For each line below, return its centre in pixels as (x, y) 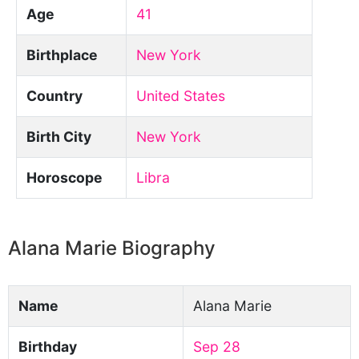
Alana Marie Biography (112, 248)
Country (54, 96)
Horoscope (65, 177)
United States (181, 96)
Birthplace (62, 55)
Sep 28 (217, 347)
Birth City (59, 137)
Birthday (48, 347)
